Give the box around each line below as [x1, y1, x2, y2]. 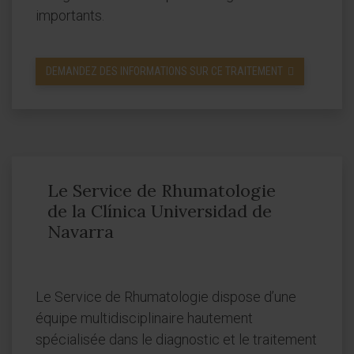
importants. [36, 7, 104, 24]
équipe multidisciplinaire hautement [36, 310, 253, 326]
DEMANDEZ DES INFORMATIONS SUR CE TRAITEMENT [46, 65, 283, 77]
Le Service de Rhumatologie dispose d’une [36, 288, 296, 305]
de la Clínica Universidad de [47, 200, 272, 222]
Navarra [47, 220, 114, 243]
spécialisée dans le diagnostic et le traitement [36, 331, 317, 348]
